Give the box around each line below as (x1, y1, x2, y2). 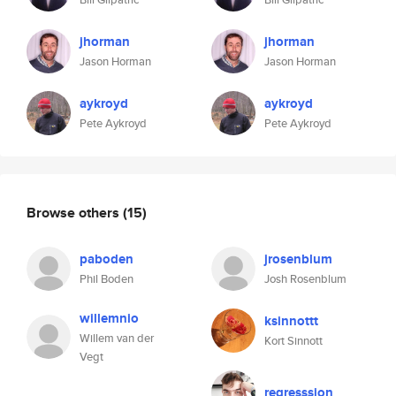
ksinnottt (264, 311, 318, 331)
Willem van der (80, 330, 154, 346)
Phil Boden (80, 270, 133, 287)
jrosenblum (264, 249, 332, 269)
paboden (80, 249, 133, 269)
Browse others (27, 202, 123, 223)
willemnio (80, 308, 139, 328)
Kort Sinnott (264, 332, 323, 349)
